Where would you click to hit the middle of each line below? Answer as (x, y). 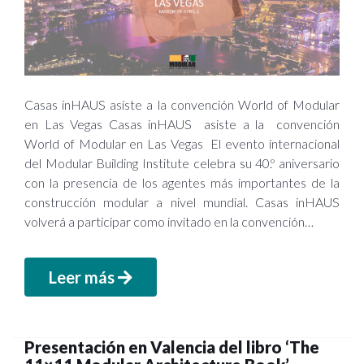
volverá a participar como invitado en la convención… (169, 221)
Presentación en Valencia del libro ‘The (172, 347)
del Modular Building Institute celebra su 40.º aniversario (182, 162)
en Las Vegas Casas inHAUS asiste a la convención (182, 123)
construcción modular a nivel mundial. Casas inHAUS (182, 201)
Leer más (83, 277)
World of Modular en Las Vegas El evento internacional (182, 143)
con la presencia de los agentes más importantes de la (182, 182)
